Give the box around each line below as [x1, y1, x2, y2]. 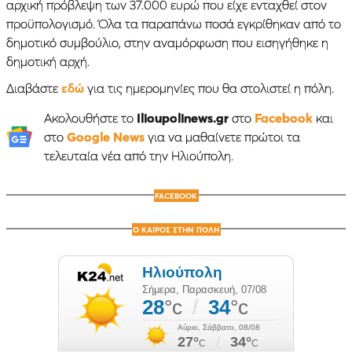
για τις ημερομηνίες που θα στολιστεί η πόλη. [87, 79, 334, 96]
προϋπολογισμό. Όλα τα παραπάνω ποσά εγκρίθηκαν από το [6, 15, 341, 31]
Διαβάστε [6, 79, 61, 96]
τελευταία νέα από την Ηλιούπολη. [43, 147, 233, 163]
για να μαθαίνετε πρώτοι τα [144, 128, 300, 145]
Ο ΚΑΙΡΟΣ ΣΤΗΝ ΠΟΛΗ [133, 224, 219, 235]
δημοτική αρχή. [6, 53, 90, 69]
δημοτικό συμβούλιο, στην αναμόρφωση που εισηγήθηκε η [6, 34, 328, 50]
